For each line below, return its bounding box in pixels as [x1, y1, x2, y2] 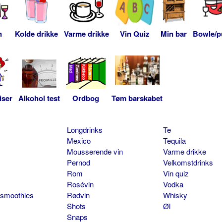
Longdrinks [66, 124, 103, 135]
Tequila [163, 135, 186, 146]
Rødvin [66, 189, 90, 200]
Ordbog [72, 92, 99, 104]
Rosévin [66, 178, 94, 189]
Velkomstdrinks [163, 157, 213, 167]
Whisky [163, 189, 187, 200]
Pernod [66, 157, 90, 167]
